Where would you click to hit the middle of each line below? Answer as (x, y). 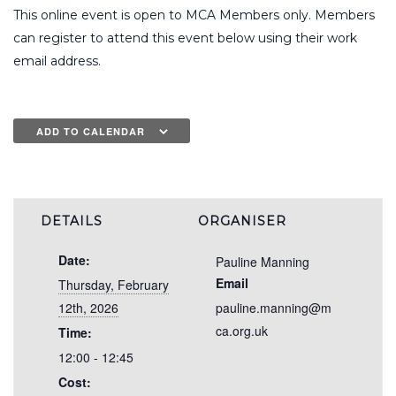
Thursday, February (114, 285)
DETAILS (72, 221)
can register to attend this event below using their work (185, 38)
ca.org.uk (242, 331)
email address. (57, 61)
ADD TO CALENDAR (90, 132)
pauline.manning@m (274, 308)
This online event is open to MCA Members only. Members (194, 15)
